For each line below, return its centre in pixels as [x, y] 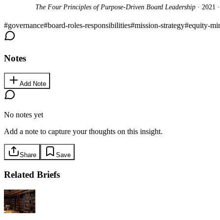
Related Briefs [32, 175]
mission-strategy [160, 25]
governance [26, 25]
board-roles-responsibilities [89, 25]
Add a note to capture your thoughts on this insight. [83, 132]
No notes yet [24, 115]
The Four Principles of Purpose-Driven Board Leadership [115, 7]
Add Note [33, 84]
